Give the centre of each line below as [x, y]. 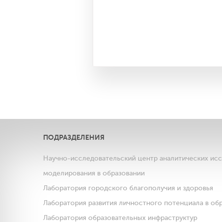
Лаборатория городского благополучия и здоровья [128, 188]
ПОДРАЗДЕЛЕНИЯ [74, 138]
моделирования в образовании [94, 173]
